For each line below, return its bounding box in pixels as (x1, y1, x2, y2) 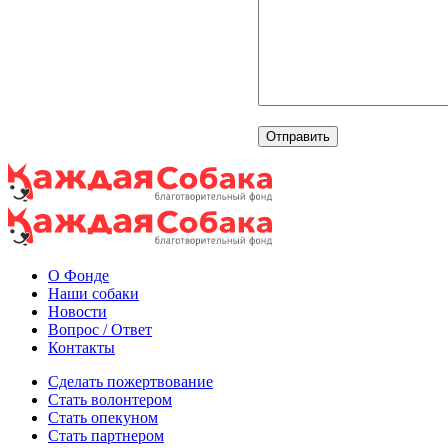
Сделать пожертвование (48, 372, 213, 390)
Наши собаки (48, 284, 139, 302)
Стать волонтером (48, 390, 172, 408)
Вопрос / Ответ (48, 320, 152, 338)
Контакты (48, 338, 115, 356)
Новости (48, 302, 107, 320)
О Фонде (48, 266, 109, 284)
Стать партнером (48, 426, 164, 444)
